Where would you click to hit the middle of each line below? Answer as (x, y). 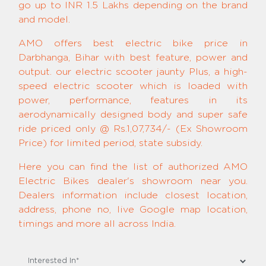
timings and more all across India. (97, 224)
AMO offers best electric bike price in (133, 43)
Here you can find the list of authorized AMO (133, 167)
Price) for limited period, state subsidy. (110, 143)
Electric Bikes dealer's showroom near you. (133, 181)
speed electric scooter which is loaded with (133, 86)
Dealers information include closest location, (133, 195)
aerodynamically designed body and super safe (133, 115)
